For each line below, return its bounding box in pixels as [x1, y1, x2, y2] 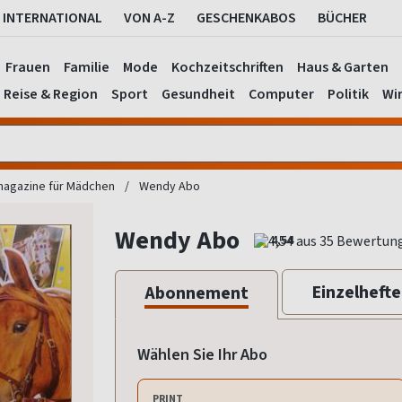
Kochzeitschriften [171, 57, 284, 76]
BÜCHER [318, 8, 367, 27]
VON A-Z [124, 8, 175, 27]
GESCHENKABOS [197, 8, 296, 27]
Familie [64, 57, 109, 76]
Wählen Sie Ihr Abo [137, 344, 267, 366]
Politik [327, 84, 369, 103]
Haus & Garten [297, 57, 389, 76]
